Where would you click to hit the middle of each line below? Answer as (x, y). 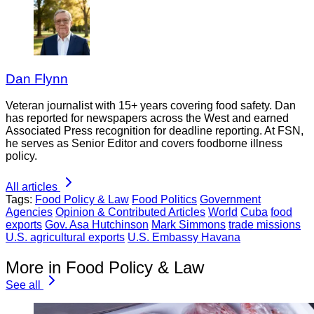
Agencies (29, 212)
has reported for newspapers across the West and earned (147, 118)
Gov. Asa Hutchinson (97, 225)
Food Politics (164, 200)
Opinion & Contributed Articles (130, 212)
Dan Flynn (37, 78)
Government (230, 200)
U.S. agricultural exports (65, 238)
